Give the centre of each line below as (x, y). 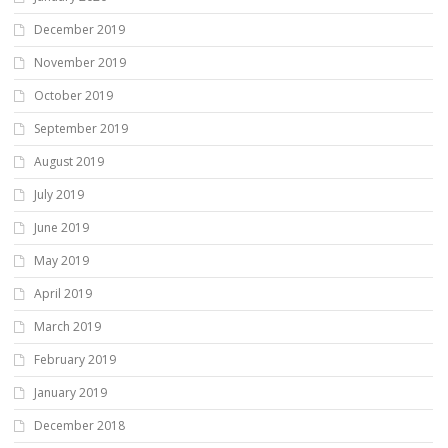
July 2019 (59, 194)
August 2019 (69, 161)
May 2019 (61, 260)
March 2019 (67, 326)
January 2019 (70, 392)
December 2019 (79, 29)
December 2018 (79, 425)
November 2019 (80, 62)
